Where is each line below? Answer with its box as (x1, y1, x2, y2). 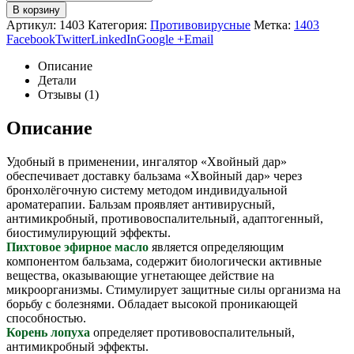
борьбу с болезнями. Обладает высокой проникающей (6, 297, 298, 311)
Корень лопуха (6, 326, 93, 340)
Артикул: (6, 18, 59, 32)
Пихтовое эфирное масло (6, 240, 152, 254)
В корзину (13, 4, 60, 17)
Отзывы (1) (38, 88, 99, 102)
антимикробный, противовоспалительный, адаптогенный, (6, 212, 323, 226)
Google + (137, 32, 184, 47)
